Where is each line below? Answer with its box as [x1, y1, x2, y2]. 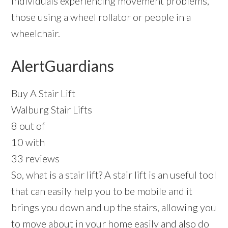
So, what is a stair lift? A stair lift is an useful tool [11, 168, 217, 181]
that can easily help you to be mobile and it [11, 185, 193, 197]
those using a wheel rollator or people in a [11, 11, 191, 23]
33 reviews [11, 152, 60, 165]
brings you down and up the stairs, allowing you [11, 201, 217, 214]
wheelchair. [11, 27, 61, 40]
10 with [11, 136, 45, 149]
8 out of [11, 120, 46, 132]
